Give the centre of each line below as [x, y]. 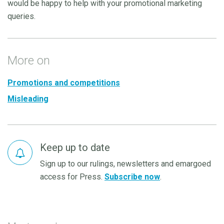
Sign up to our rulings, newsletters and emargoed [125, 164]
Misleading [28, 99]
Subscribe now [132, 177]
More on [29, 61]
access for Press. [72, 177]
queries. [21, 16]
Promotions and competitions [64, 83]
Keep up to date [75, 148]
